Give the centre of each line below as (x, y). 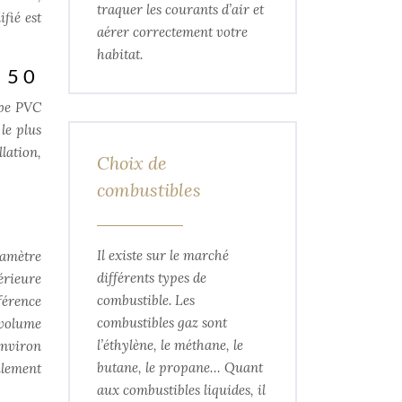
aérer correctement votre (172, 32)
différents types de (152, 278)
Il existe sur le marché (163, 255)
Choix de (132, 163)
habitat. (120, 54)
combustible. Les (146, 300)
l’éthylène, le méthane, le (170, 345)
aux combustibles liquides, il (181, 390)
